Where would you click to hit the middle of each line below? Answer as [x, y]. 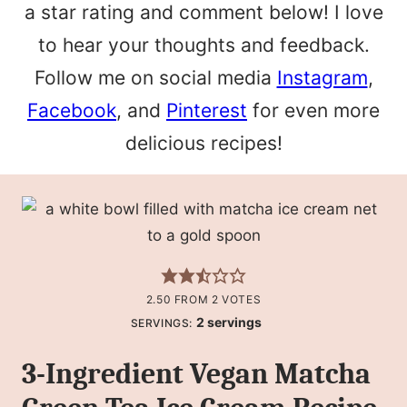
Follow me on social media [155, 77]
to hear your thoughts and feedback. [203, 45]
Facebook [72, 110]
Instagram [322, 77]
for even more [313, 110]
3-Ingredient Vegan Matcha [196, 373]
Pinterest [207, 110]
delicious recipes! [203, 143]
